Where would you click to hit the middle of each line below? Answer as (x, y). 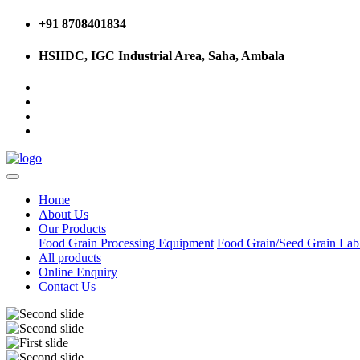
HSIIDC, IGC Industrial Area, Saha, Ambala (162, 55)
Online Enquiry (78, 272)
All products (70, 257)
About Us (63, 214)
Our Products (72, 228)
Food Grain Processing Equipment (126, 243)
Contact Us (67, 286)
